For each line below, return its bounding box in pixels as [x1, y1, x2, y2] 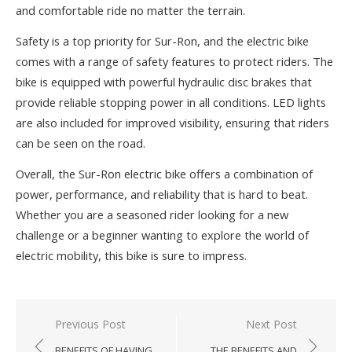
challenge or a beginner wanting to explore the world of [16, 227, 309, 243]
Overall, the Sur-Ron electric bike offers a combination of [16, 166, 313, 181]
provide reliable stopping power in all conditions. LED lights [16, 94, 326, 110]
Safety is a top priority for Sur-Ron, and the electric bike [16, 33, 309, 49]
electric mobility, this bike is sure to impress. [16, 247, 247, 263]
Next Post [246, 317, 297, 332]
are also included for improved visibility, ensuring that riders [16, 115, 329, 130]
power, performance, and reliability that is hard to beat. [16, 186, 308, 202]
